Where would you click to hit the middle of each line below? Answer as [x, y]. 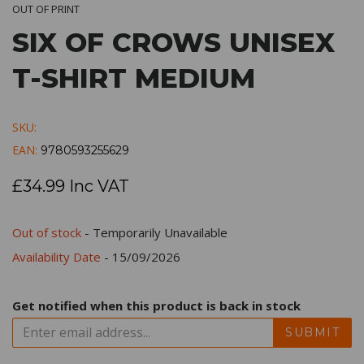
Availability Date [56, 256]
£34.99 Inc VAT [71, 186]
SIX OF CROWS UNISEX [173, 42]
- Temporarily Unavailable [154, 232]
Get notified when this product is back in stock [156, 305]
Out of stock [47, 232]
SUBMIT [312, 333]
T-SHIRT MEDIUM [134, 78]
